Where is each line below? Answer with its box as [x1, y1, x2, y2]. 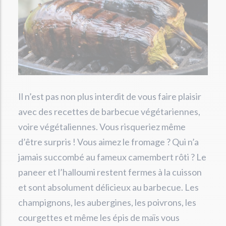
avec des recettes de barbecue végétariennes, [18, 105, 200, 117]
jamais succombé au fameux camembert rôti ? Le [18, 151, 206, 162]
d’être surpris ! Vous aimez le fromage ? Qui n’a [18, 136, 199, 147]
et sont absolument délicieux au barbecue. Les [18, 181, 199, 193]
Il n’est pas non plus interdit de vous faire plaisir [18, 90, 201, 102]
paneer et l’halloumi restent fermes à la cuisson [18, 166, 202, 178]
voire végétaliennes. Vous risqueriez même [18, 121, 186, 132]
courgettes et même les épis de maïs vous [18, 211, 180, 223]
